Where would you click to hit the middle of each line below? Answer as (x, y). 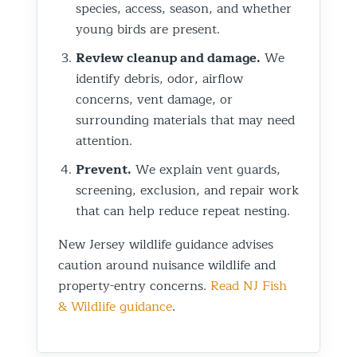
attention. (104, 141)
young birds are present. (148, 29)
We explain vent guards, (206, 169)
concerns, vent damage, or (154, 99)
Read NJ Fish (249, 286)
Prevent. (104, 169)
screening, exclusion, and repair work (187, 190)
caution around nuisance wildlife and (167, 265)
